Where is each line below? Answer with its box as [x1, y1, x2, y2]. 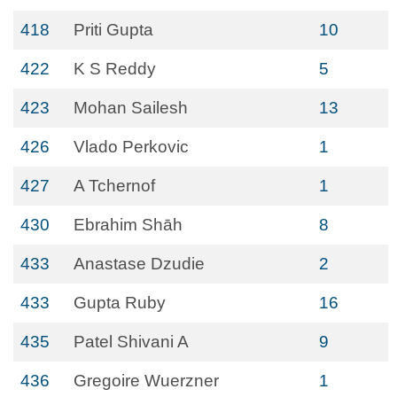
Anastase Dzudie [74, 254, 205, 273]
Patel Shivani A [74, 332, 189, 351]
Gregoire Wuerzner [74, 371, 219, 390]
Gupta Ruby [74, 293, 166, 312]
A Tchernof [74, 176, 155, 195]
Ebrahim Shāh [74, 215, 183, 234]
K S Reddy [74, 59, 156, 78]
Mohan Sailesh [74, 98, 188, 117]
